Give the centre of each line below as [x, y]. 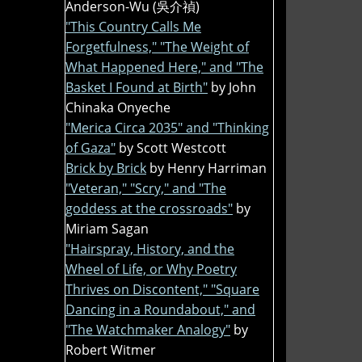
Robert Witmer [111, 349]
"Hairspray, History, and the [150, 248]
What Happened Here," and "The [164, 67]
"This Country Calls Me [133, 26]
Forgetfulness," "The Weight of [157, 46]
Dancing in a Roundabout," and [160, 309]
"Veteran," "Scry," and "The [146, 188]
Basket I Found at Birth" [137, 87]
